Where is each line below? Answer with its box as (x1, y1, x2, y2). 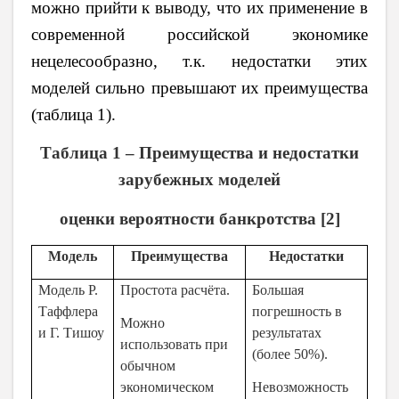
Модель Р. (38, 281, 99, 297)
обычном (120, 358, 176, 374)
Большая (252, 281, 305, 297)
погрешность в (252, 303, 343, 319)
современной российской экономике (31, 24, 368, 44)
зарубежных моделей (118, 170, 281, 190)
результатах (252, 324, 322, 340)
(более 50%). (252, 346, 329, 362)
